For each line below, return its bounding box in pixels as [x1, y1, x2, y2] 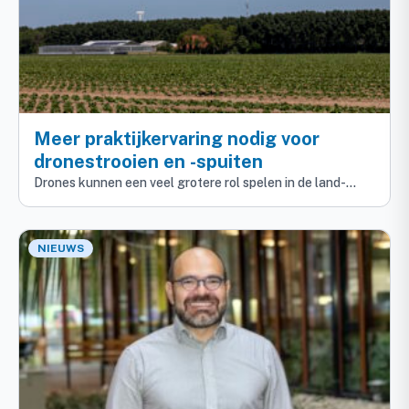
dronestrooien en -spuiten [34, 151, 263, 173]
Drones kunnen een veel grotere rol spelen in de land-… [34, 175, 356, 191]
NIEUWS [37, 242, 84, 256]
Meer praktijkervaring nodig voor [34, 128, 320, 151]
